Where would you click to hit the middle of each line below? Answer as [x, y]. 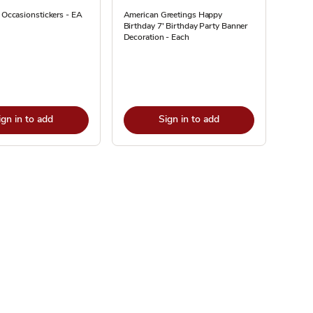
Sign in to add [189, 119]
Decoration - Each [156, 37]
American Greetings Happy [173, 15]
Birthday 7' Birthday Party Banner [185, 26]
